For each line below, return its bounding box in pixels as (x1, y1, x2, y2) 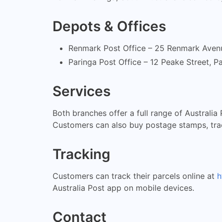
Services (53, 82, 111, 100)
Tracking (53, 145, 111, 163)
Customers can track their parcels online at (53, 170, 217, 181)
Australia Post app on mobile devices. (53, 182, 194, 193)
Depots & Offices (53, 17, 166, 35)
